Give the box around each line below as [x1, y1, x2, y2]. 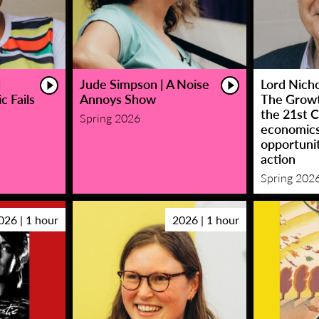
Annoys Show [79, 90, 156, 108]
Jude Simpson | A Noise [79, 75, 209, 93]
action [261, 150, 296, 168]
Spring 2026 [79, 110, 140, 127]
